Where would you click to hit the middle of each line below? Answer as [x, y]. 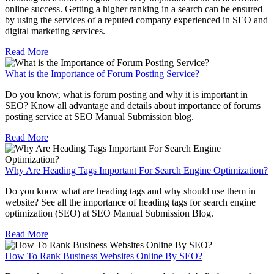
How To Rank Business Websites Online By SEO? [104, 256]
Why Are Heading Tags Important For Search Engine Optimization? [136, 171]
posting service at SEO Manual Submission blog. [99, 117]
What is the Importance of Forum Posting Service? [102, 74]
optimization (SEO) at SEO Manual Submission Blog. [109, 213]
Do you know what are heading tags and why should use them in [130, 191]
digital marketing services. [55, 31]
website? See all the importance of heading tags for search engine [130, 202]
